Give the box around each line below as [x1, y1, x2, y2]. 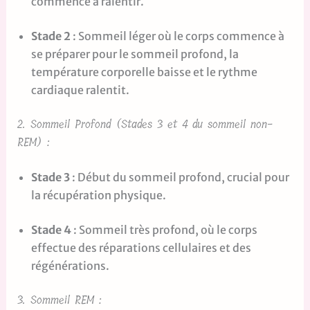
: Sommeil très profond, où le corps [71, 223, 257, 237]
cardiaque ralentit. [30, 83, 129, 98]
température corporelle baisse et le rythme [30, 65, 257, 80]
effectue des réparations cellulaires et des [30, 241, 251, 255]
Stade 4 [30, 223, 71, 237]
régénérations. [30, 259, 109, 273]
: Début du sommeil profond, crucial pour [69, 170, 289, 185]
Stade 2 [30, 29, 71, 44]
